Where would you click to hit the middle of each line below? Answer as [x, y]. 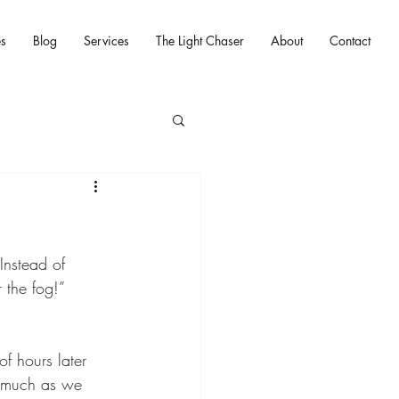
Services [106, 41]
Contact [350, 41]
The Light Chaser [200, 41]
